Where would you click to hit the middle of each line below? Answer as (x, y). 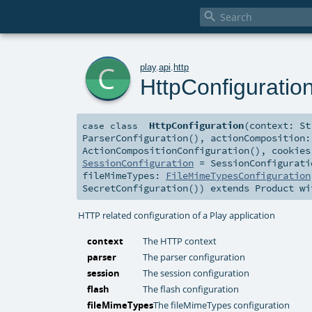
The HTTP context (180, 241)
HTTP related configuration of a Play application (177, 215)
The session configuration (196, 273)
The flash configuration (191, 289)
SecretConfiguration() (141, 188)
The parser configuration (194, 257)
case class (110, 126)
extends (230, 188)
